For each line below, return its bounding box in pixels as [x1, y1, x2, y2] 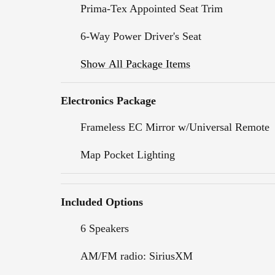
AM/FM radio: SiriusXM [80, 249, 193, 262]
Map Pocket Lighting [80, 148, 175, 161]
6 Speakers [80, 222, 129, 234]
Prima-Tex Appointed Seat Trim [80, 2, 223, 15]
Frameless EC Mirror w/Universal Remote [80, 120, 269, 133]
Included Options [61, 195, 143, 208]
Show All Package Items [80, 57, 190, 70]
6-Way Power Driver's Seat [80, 29, 201, 42]
